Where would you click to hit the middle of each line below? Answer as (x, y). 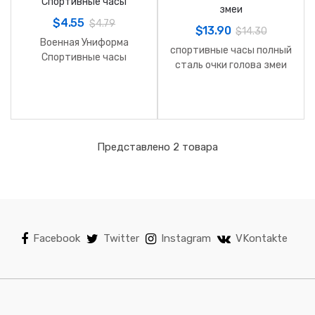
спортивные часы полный (231, 50)
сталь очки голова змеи (231, 65)
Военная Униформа (84, 42)
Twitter (121, 238)
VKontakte (262, 238)
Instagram (186, 238)
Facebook (57, 238)
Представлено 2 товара (157, 147)
